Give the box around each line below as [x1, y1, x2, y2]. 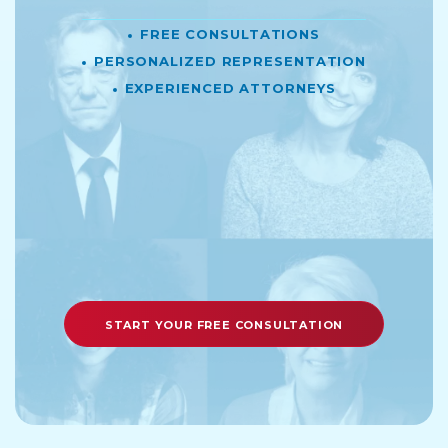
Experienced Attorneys [124, 76, 336, 98]
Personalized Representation [93, 49, 367, 71]
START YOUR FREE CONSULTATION [104, 314, 344, 333]
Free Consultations [139, 22, 321, 44]
